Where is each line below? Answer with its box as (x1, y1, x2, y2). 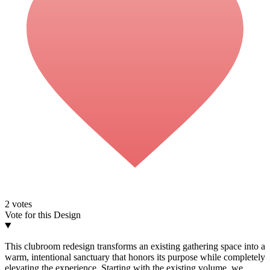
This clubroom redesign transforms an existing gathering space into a (5, 240, 265, 251)
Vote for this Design (5, 209, 81, 220)
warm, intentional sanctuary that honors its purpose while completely (5, 251, 265, 262)
